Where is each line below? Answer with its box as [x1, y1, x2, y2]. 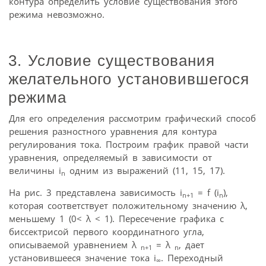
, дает [179, 239, 204, 251]
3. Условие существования [8, 52, 215, 70]
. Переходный [161, 252, 223, 264]
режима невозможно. [9, 8, 104, 20]
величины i [9, 164, 61, 177]
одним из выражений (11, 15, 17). [65, 164, 225, 177]
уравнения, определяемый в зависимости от [9, 151, 212, 164]
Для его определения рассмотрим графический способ [9, 112, 256, 125]
